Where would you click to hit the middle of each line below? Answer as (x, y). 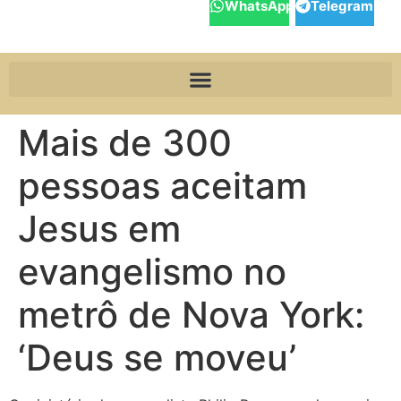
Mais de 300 (125, 143)
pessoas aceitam (162, 186)
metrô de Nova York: (191, 315)
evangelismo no (152, 272)
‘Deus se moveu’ (157, 358)
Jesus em (99, 229)
